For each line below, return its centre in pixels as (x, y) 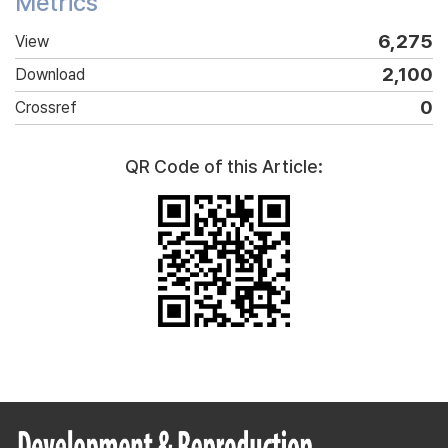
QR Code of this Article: (224, 166)
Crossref (46, 107)
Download (50, 74)
